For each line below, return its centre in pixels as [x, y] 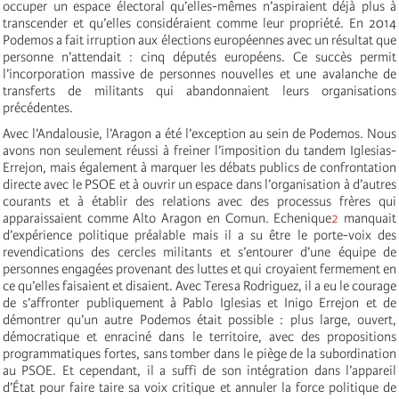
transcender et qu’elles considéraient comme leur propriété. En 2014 [199, 23]
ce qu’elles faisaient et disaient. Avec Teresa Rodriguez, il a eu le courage [199, 285]
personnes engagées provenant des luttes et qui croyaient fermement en [199, 269]
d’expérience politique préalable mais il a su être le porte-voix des [199, 235]
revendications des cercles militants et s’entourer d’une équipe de [199, 252]
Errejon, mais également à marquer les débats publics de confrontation [199, 167]
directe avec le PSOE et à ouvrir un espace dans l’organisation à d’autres [199, 184]
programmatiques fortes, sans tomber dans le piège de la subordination [199, 353]
